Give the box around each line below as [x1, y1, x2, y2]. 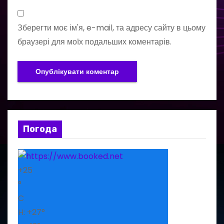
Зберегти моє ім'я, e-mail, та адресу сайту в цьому [17, 22, 205, 34]
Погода [23, 123, 57, 135]
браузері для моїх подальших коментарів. [17, 36, 171, 48]
